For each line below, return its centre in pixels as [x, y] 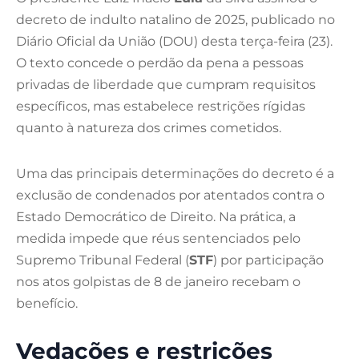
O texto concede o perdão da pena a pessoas [160, 63]
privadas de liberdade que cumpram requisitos [166, 85]
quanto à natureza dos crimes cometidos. [149, 128]
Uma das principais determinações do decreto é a [175, 174]
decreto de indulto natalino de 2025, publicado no [175, 20]
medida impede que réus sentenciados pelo [158, 239]
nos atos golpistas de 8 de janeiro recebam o [158, 282]
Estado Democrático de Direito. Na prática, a [156, 217]
